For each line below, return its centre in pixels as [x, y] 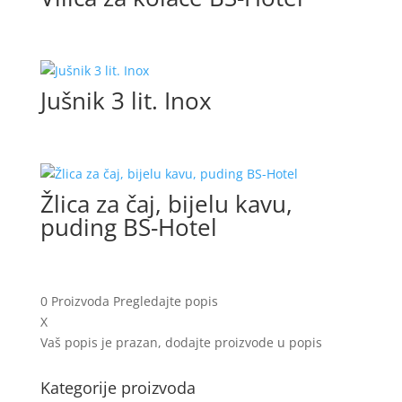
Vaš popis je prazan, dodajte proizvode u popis [181, 342]
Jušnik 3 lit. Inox [126, 101]
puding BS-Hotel [128, 227]
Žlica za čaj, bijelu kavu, [166, 204]
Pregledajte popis [165, 301]
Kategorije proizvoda [118, 387]
